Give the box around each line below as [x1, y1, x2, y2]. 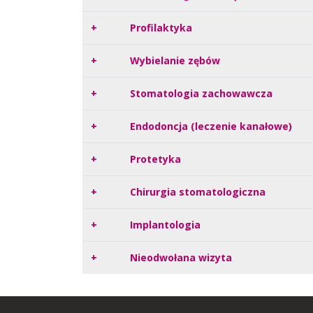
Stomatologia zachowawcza [130, 87, 272, 101]
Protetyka [130, 152, 181, 166]
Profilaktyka [130, 21, 192, 35]
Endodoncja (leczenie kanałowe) [130, 119, 292, 133]
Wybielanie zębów [130, 54, 220, 68]
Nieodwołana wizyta [130, 251, 232, 265]
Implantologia [130, 218, 201, 232]
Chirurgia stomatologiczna [130, 185, 265, 199]
